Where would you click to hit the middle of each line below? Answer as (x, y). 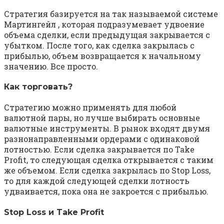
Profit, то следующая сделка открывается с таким (109, 160)
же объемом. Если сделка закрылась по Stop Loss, (107, 170)
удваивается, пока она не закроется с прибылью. (106, 191)
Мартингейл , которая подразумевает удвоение (104, 24)
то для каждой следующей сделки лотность (97, 181)
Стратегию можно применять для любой (90, 107)
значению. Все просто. (51, 66)
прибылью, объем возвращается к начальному (102, 55)
